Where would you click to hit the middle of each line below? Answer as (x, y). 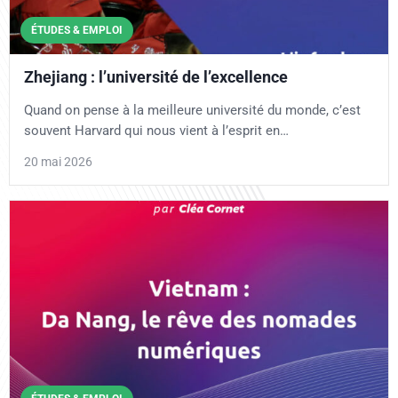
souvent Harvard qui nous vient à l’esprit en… (156, 130)
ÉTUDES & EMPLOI (77, 30)
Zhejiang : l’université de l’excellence (156, 76)
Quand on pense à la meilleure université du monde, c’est (192, 110)
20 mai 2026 (58, 161)
